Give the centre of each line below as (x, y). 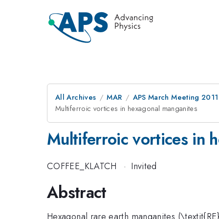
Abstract (77, 192)
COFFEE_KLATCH (82, 166)
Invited (144, 166)
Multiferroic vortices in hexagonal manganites (127, 109)
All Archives (76, 97)
